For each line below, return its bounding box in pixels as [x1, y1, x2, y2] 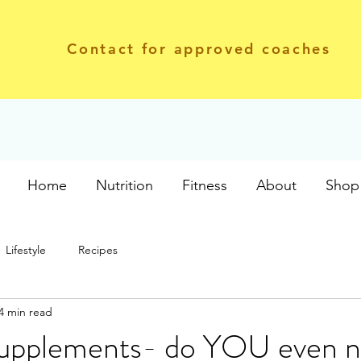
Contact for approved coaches [67, 39, 331, 58]
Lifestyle [6, 242, 46, 257]
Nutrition [96, 176, 153, 194]
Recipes [78, 242, 118, 257]
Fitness [182, 176, 227, 194]
